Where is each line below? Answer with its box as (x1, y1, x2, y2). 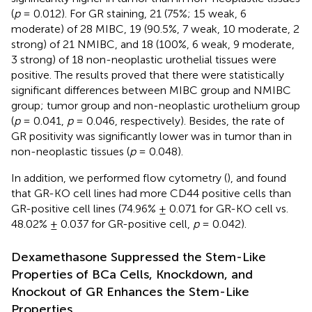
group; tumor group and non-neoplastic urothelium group (11, 99, 300, 113)
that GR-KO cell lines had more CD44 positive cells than (11, 187, 291, 201)
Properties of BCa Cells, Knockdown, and (11, 267, 253, 283)
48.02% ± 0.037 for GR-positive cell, (11, 217, 193, 231)
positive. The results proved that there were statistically (11, 68, 284, 82)
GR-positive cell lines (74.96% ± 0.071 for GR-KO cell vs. (11, 202, 288, 216)
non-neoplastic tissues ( (11, 145, 130, 159)
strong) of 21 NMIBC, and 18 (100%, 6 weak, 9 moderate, (11, 38, 295, 52)
